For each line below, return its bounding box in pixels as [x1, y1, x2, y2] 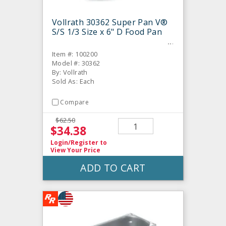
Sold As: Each [52, 76, 95, 86]
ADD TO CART [80, 161, 146, 175]
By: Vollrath [52, 67, 88, 77]
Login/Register [50, 138, 98, 147]
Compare [60, 97, 89, 106]
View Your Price [50, 146, 100, 155]
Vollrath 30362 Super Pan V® [52, 16, 168, 28]
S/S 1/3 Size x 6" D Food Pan [52, 26, 162, 37]
